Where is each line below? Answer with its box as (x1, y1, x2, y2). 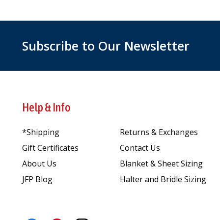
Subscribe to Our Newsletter (22, 37, 190, 54)
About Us (22, 158, 56, 169)
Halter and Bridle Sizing (119, 173, 206, 185)
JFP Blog (22, 173, 53, 185)
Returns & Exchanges (119, 126, 198, 137)
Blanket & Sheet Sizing (119, 158, 203, 169)
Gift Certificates (22, 142, 79, 153)
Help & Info (22, 101, 71, 114)
